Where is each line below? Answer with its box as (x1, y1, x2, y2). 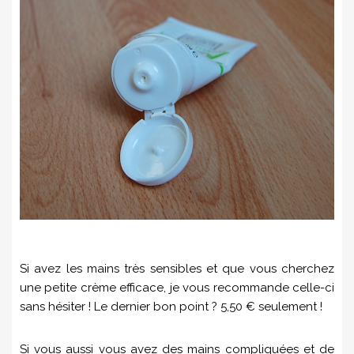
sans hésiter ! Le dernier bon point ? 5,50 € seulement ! (20, 299, 322, 314)
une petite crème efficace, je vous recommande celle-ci (20, 280, 334, 295)
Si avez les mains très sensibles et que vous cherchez (20, 261, 334, 276)
